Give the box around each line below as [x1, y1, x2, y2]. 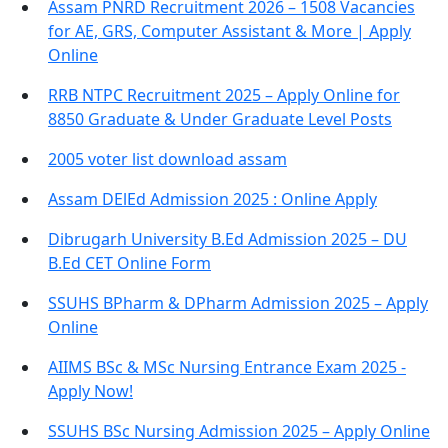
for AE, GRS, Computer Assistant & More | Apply [48, 19, 411, 42]
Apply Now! [48, 379, 133, 402]
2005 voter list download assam [48, 147, 287, 170]
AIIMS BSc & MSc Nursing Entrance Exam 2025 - [48, 355, 406, 378]
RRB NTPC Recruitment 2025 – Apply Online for [48, 83, 400, 106]
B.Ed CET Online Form [48, 251, 211, 274]
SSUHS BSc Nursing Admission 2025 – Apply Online [48, 419, 430, 442]
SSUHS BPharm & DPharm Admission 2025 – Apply [48, 291, 428, 314]
